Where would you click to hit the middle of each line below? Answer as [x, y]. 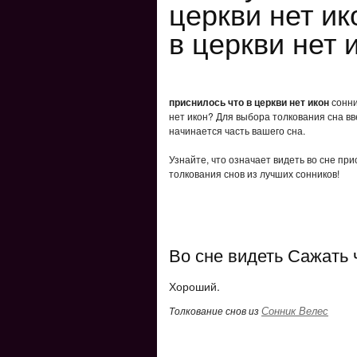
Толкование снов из [215, 310]
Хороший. [194, 286]
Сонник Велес [295, 310]
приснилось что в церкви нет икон [249, 102]
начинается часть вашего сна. [237, 130]
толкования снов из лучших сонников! [254, 173]
